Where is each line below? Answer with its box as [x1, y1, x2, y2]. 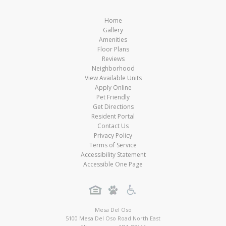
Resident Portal [91, 112, 135, 121]
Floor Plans [97, 45, 129, 53]
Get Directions [92, 102, 134, 111]
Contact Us [97, 122, 129, 130]
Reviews [101, 54, 125, 63]
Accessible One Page [83, 160, 143, 168]
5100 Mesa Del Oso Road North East [66, 214, 160, 222]
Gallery [103, 26, 123, 34]
